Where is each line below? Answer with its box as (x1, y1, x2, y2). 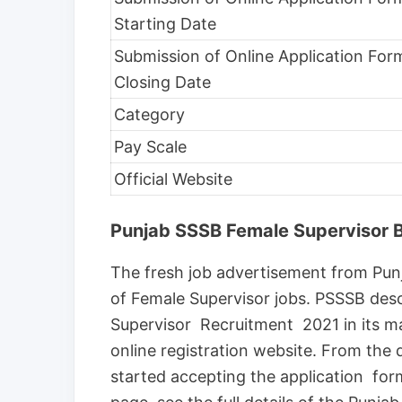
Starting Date (114, 13, 216, 33)
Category (114, 104, 185, 124)
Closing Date (114, 72, 211, 92)
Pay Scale (114, 136, 187, 156)
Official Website (114, 169, 232, 188)
